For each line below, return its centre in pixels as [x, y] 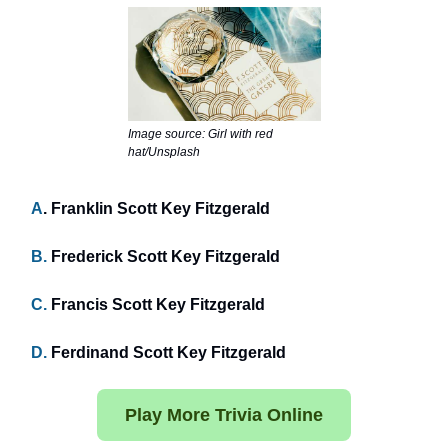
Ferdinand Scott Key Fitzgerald [166, 353]
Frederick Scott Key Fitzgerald [163, 257]
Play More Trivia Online [224, 415]
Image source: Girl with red [200, 134]
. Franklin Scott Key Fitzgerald [156, 209]
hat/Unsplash [163, 152]
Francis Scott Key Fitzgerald [156, 305]
